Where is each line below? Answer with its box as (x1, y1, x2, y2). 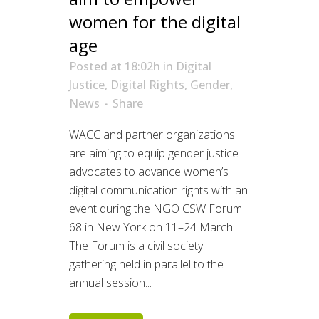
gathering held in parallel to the (69, 256, 224, 272)
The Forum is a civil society (69, 237, 203, 253)
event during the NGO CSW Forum (69, 200, 242, 216)
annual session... (69, 274, 152, 291)
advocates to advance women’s (69, 163, 229, 179)
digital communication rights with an (69, 182, 248, 198)
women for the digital (69, 9, 241, 33)
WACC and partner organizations (69, 126, 235, 142)
